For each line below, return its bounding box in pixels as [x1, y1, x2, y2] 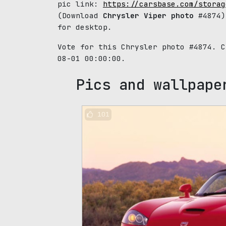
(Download [58, 11, 103, 20]
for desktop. [58, 22, 112, 32]
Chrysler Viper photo [103, 11, 194, 20]
